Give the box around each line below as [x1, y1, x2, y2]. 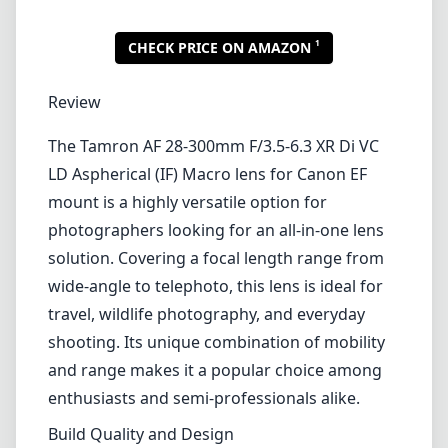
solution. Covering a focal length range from [48, 247, 384, 269]
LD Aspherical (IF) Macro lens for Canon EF [48, 163, 367, 185]
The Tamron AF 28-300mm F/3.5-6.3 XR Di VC [48, 135, 379, 157]
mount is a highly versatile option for [48, 191, 327, 213]
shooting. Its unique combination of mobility [48, 331, 385, 353]
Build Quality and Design [48, 423, 234, 445]
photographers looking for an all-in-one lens [48, 219, 384, 241]
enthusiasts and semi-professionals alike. [48, 387, 360, 409]
